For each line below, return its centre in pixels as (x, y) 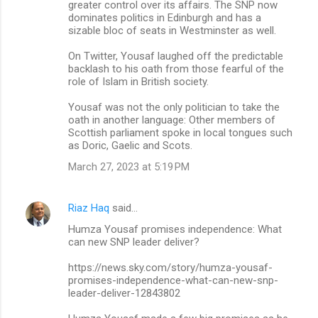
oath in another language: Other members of (172, 120)
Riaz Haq (89, 208)
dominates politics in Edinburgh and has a (165, 17)
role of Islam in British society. (138, 81)
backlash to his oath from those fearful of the (176, 68)
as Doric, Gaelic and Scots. (130, 145)
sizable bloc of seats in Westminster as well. (172, 30)
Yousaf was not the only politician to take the (174, 107)
